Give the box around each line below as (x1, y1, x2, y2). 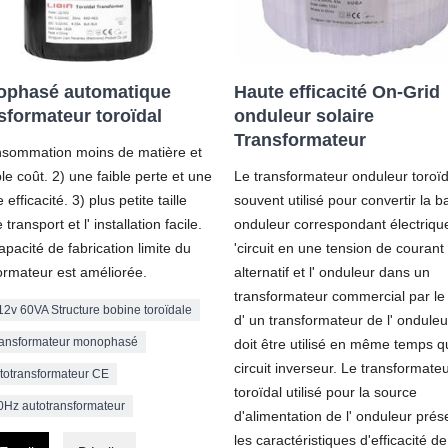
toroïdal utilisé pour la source (234, 383, 417, 400)
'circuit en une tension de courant (234, 239, 444, 256)
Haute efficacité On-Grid (234, 81, 440, 102)
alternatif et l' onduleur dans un (234, 263, 430, 280)
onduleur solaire (234, 105, 374, 126)
